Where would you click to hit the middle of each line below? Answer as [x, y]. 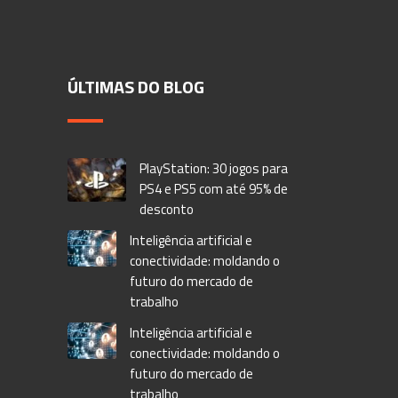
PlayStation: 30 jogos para [213, 168]
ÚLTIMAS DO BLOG [136, 87]
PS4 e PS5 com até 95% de [213, 189]
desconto [166, 209]
